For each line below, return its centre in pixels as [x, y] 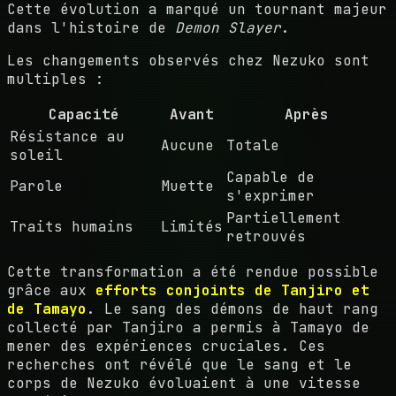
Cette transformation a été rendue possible [193, 271]
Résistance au [67, 136]
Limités [192, 226]
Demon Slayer [228, 27]
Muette [187, 186]
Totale [253, 145]
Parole [36, 186]
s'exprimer [270, 195]
